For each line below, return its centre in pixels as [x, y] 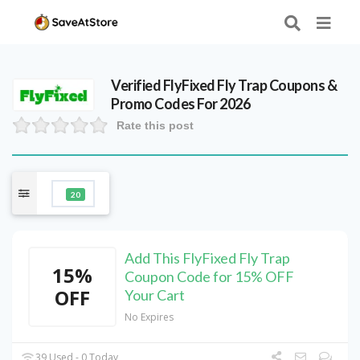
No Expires [149, 317]
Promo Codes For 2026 [181, 104]
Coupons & [302, 86]
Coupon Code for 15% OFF [209, 277]
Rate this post [155, 126]
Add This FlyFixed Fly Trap [207, 258]
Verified [137, 86]
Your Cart [155, 295]
